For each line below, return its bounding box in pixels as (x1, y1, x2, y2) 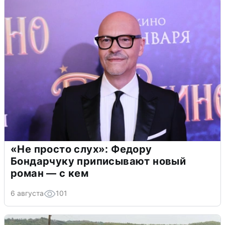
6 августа (11, 188, 44, 197)
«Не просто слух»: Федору (11, 143, 152, 155)
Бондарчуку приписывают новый (11, 155, 186, 167)
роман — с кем (11, 167, 89, 179)
